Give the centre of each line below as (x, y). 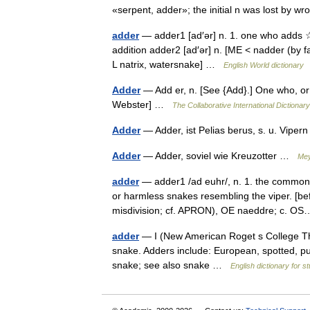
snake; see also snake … (171, 265)
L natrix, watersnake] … (168, 64)
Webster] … (142, 104)
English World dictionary (264, 65)
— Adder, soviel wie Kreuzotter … (219, 156)
